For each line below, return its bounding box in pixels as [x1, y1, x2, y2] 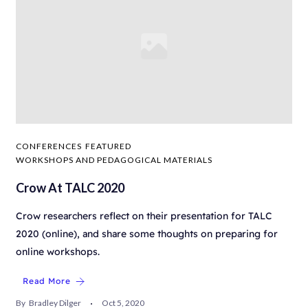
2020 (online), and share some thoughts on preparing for [16, 228, 278, 241]
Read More [23, 276, 71, 287]
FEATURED [85, 141, 131, 152]
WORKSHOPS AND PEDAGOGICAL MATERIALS [16, 155, 212, 166]
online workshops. [16, 245, 100, 258]
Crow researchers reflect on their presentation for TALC [16, 210, 272, 223]
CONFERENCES [16, 141, 82, 152]
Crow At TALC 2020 [16, 180, 124, 196]
